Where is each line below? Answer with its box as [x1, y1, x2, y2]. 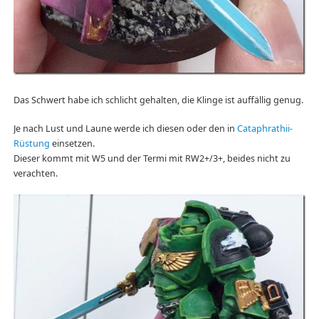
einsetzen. [49, 137, 95, 150]
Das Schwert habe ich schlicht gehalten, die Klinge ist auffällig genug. [13, 94, 303, 107]
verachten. [13, 167, 58, 180]
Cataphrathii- [236, 122, 293, 135]
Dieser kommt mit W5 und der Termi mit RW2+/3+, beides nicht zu [13, 152, 291, 165]
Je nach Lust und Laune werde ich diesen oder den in [13, 122, 237, 135]
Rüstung [13, 137, 50, 150]
